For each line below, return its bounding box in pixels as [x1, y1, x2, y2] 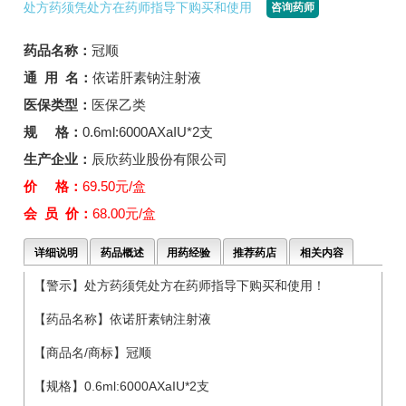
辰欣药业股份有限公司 [92, 150, 227, 167]
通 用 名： [24, 69, 92, 85]
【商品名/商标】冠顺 [34, 344, 151, 360]
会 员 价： [24, 205, 92, 221]
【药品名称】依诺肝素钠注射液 [34, 311, 211, 326]
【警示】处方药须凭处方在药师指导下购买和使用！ [34, 277, 325, 293]
